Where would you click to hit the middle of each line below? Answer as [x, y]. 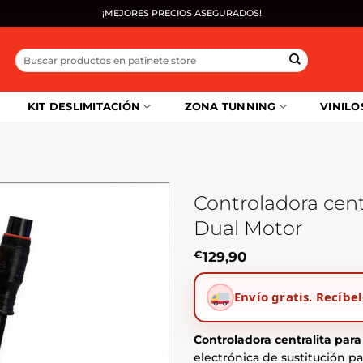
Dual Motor [248, 228]
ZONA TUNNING [230, 107]
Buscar [31, 54]
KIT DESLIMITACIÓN [84, 107]
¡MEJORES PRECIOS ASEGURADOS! [181, 13]
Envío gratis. [273, 297]
